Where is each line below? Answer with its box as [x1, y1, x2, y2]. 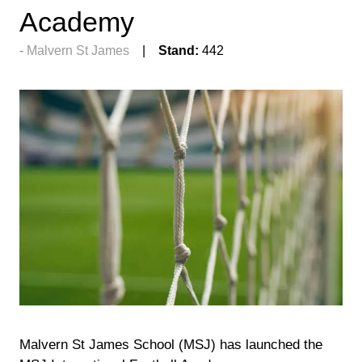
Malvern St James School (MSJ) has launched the [19, 335, 322, 352]
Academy [19, 6, 134, 37]
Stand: [158, 44, 199, 57]
